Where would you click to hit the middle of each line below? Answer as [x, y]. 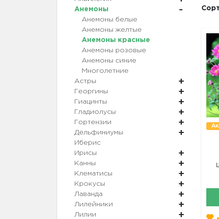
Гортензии [93, 122]
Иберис [88, 143]
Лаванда [88, 194]
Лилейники [94, 205]
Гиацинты [91, 102]
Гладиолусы [95, 112]
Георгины [91, 92]
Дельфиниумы [99, 133]
